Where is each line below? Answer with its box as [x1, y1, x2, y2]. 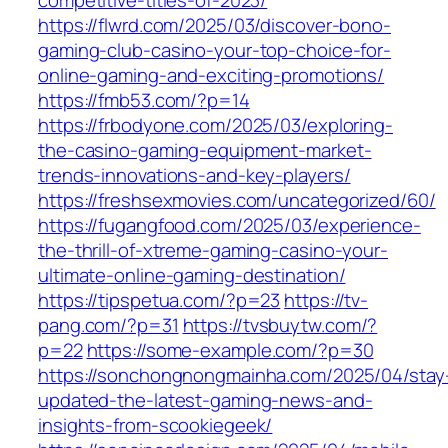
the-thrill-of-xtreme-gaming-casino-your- [38, 237, 388, 264]
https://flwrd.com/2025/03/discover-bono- [38, 12, 391, 39]
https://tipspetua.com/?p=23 [38, 287, 281, 314]
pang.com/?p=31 [38, 312, 179, 339]
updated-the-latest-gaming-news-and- [38, 387, 373, 414]
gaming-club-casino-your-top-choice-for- [38, 37, 392, 64]
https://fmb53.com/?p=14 [38, 87, 250, 114]
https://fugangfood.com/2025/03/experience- [38, 212, 421, 239]
